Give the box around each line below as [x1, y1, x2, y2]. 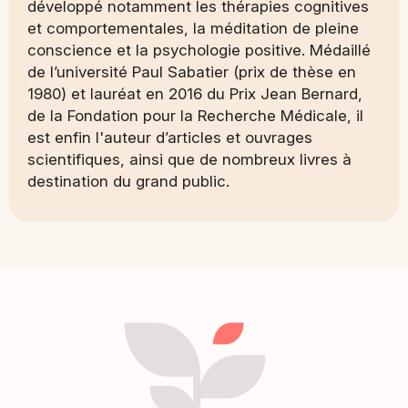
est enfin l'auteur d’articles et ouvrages [27, 127, 312, 147]
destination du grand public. [27, 171, 229, 190]
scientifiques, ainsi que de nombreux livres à [27, 149, 352, 168]
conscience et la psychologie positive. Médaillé [27, 40, 371, 59]
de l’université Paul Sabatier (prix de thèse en [27, 62, 356, 81]
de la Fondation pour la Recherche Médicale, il [27, 106, 363, 125]
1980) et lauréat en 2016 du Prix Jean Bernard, [27, 84, 362, 103]
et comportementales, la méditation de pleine [27, 18, 359, 37]
